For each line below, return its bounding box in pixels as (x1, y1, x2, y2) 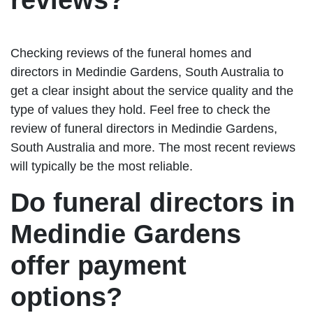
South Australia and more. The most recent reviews (10, 140, 296, 155)
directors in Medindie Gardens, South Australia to (10, 65, 284, 80)
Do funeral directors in (10, 188, 295, 218)
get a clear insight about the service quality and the (10, 84, 293, 99)
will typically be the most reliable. (10, 159, 193, 174)
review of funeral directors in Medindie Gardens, (10, 122, 277, 136)
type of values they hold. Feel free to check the (10, 103, 270, 117)
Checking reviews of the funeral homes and (10, 46, 252, 61)
